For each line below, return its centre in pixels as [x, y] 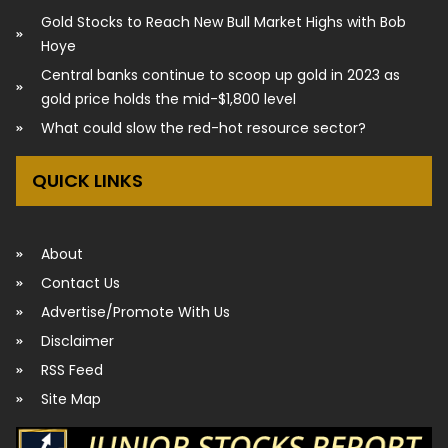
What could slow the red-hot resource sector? [203, 127]
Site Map [71, 398]
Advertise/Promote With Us [135, 311]
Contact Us [80, 282]
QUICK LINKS [87, 180]
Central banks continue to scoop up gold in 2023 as [220, 74]
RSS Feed [72, 369]
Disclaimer [77, 340]
